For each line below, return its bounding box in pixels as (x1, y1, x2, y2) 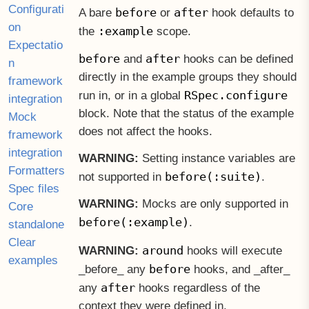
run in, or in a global (78, 89, 184, 103)
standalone (8, 217, 64, 231)
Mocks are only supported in (138, 197, 288, 211)
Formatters (8, 163, 65, 177)
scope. (152, 24, 191, 38)
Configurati (8, 2, 64, 16)
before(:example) (78, 215, 189, 230)
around (141, 243, 183, 257)
